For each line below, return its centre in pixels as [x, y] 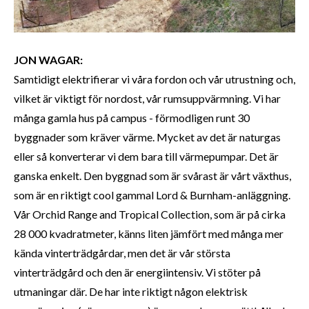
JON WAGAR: [49, 60]
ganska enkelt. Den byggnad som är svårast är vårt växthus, [152, 176]
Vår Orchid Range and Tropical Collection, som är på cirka [150, 215]
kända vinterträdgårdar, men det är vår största [122, 253]
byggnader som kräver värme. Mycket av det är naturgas [147, 137]
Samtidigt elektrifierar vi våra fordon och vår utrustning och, [154, 79]
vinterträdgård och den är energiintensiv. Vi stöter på [137, 272]
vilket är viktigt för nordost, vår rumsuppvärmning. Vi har [147, 99]
